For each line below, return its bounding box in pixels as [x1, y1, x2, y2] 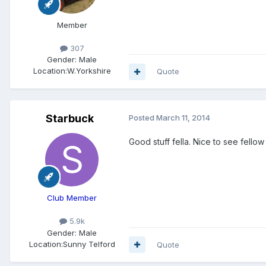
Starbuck [45, 112, 94, 125]
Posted [129, 113, 156, 123]
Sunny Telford [62, 239, 115, 249]
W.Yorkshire [66, 66, 111, 76]
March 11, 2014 [156, 113, 210, 123]
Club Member [47, 193, 97, 203]
